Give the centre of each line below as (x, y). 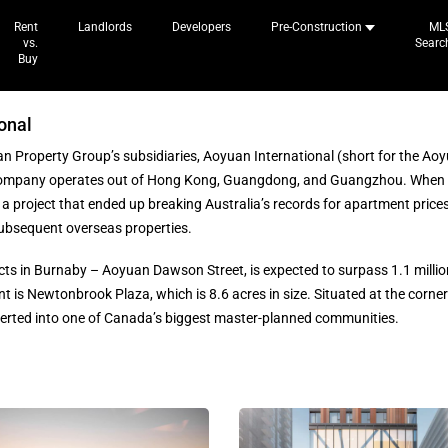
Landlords (105, 27)
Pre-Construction (316, 27)
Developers (201, 27)
